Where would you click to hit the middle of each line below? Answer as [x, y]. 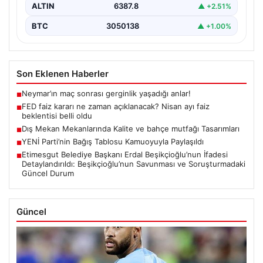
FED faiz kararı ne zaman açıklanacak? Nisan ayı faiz [116, 107]
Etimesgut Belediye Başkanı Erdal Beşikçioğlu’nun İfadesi [125, 155]
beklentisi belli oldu [57, 116]
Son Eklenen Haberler [63, 74]
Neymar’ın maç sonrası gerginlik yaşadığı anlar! [106, 94]
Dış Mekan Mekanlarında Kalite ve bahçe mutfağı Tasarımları [131, 129]
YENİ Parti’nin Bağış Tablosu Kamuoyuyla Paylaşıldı [113, 142]
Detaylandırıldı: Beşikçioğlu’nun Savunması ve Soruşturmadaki [134, 164]
